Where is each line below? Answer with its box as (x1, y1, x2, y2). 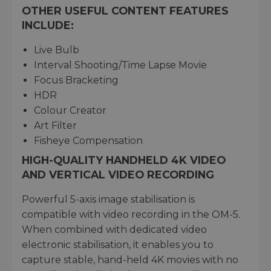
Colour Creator (34, 104, 106, 116)
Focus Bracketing (34, 74, 119, 86)
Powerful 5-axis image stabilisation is (22, 193, 195, 205)
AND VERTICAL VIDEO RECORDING (22, 168, 214, 181)
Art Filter (34, 119, 77, 131)
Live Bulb (34, 44, 79, 56)
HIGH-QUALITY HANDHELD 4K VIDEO (22, 153, 226, 166)
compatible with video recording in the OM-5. (22, 208, 240, 220)
